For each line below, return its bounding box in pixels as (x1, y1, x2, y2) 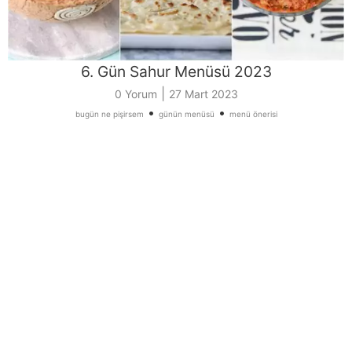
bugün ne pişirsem (75, 108, 144, 119)
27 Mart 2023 (168, 86, 238, 101)
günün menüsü (158, 108, 214, 119)
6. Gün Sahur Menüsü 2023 (80, 61, 272, 81)
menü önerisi (229, 108, 277, 119)
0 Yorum (114, 86, 157, 101)
